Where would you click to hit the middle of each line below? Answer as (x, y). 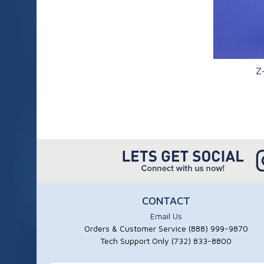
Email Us (166, 216)
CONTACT (166, 201)
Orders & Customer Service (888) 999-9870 (166, 228)
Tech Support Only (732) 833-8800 (166, 241)
